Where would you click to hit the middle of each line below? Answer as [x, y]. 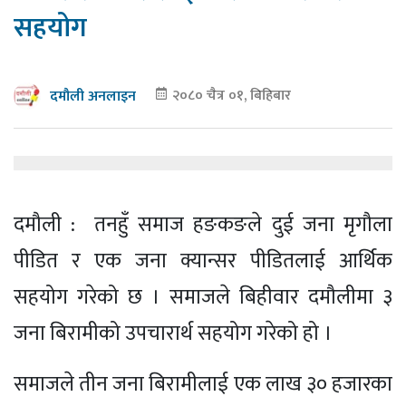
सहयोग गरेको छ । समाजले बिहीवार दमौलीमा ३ [203, 298]
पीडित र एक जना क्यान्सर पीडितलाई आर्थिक [203, 261]
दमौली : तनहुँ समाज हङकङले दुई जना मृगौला [203, 225]
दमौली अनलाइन [93, 96]
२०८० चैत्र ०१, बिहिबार [230, 96]
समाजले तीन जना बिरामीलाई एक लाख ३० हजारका [203, 385]
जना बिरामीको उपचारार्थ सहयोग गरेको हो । [173, 334]
